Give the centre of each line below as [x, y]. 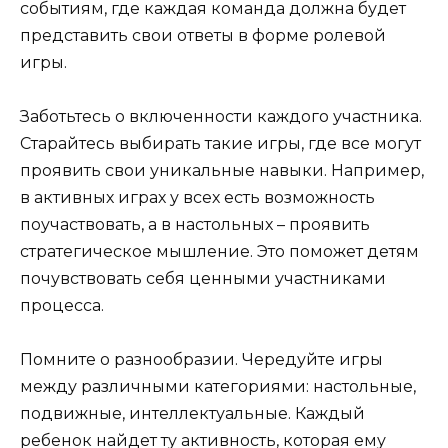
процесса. [62, 305]
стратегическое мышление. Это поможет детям [219, 251]
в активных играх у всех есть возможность [197, 197]
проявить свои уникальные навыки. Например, [222, 170]
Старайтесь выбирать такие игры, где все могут [220, 143]
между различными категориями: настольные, [218, 386]
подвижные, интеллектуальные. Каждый [192, 413]
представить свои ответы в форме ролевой [203, 35]
